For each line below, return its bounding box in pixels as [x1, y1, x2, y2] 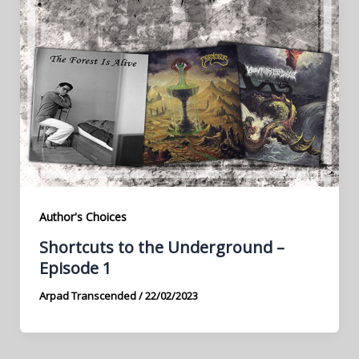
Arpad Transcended [38, 288, 139, 303]
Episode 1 [38, 256, 111, 279]
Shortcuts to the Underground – [38, 236, 284, 258]
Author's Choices [38, 209, 127, 225]
